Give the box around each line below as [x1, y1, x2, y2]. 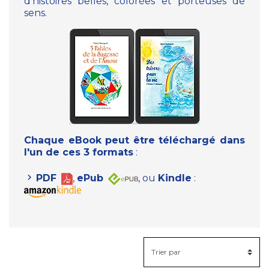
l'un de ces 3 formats [24, 147, 133, 158]
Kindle [158, 172, 192, 184]
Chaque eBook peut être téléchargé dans [24, 134, 245, 146]
